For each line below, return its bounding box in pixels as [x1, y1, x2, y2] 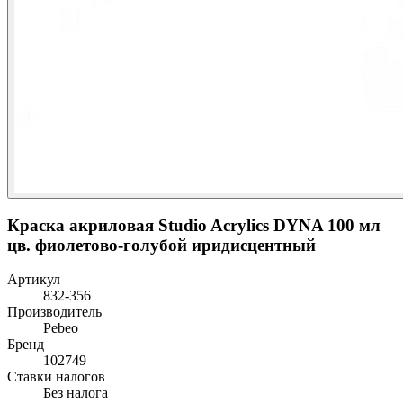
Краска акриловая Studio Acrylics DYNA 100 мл [7, 215, 381, 235]
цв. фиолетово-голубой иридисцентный [7, 235, 316, 255]
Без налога [43, 385, 108, 401]
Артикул [7, 272, 60, 288]
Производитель [7, 304, 102, 320]
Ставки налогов [7, 369, 105, 385]
